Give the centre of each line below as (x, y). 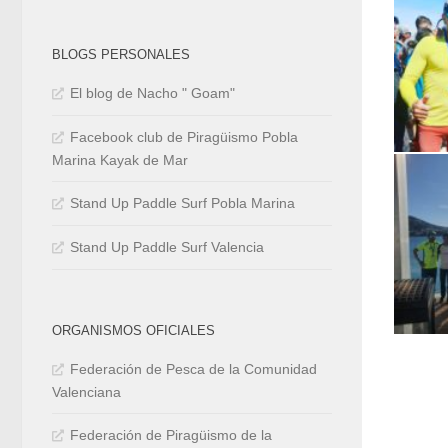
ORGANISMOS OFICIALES (133, 331)
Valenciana (86, 392)
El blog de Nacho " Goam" (152, 93)
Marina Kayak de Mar (120, 160)
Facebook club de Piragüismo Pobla (184, 137)
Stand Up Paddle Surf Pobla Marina (182, 203)
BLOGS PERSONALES (121, 55)
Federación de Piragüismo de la (171, 435)
